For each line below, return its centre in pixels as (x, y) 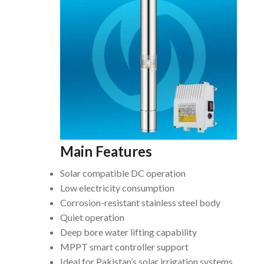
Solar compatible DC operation (123, 173)
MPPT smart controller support (124, 246)
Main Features (106, 151)
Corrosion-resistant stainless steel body (140, 202)
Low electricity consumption (117, 187)
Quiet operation (92, 217)
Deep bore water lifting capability (128, 232)
